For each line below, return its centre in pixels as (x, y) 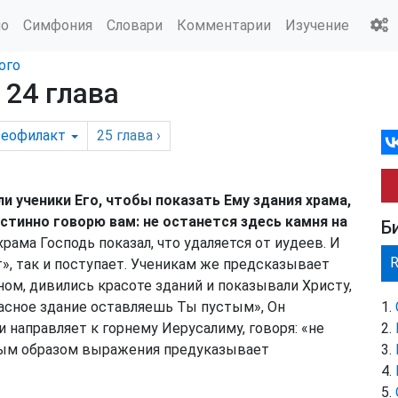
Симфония (58, 25)
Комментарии (224, 25)
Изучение (317, 25)
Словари (135, 25)
